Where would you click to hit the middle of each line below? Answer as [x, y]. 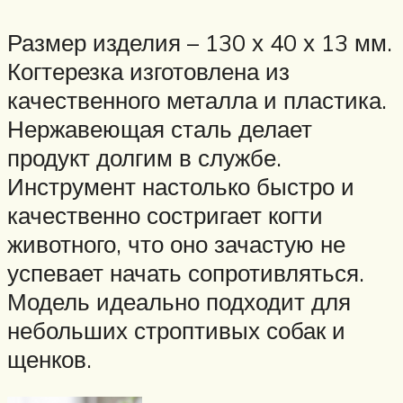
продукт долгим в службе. [144, 157]
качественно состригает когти [165, 215]
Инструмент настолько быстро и [181, 186]
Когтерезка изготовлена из [148, 71]
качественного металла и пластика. [197, 99]
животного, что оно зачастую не [176, 243]
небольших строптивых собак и [176, 330]
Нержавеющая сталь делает [160, 128]
